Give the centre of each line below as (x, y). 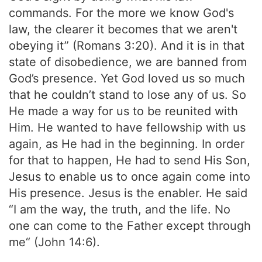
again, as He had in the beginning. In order (127, 144)
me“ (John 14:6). (54, 242)
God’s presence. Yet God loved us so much (127, 78)
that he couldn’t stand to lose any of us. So (127, 95)
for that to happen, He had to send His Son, (130, 160)
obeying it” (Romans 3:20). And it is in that (127, 46)
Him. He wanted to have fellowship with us (127, 127)
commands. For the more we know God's (121, 13)
